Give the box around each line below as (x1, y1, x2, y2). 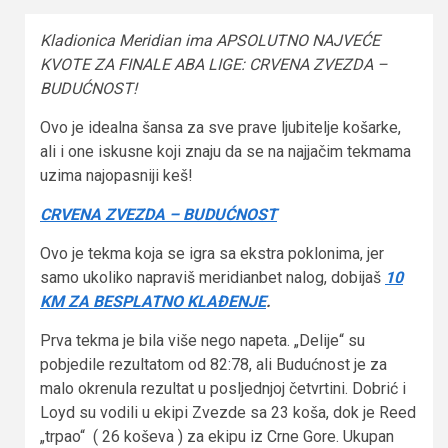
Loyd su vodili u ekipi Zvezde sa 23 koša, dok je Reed (40, 403, 416, 423)
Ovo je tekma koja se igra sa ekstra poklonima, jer (40, 244, 384, 264)
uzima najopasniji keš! (40, 166, 193, 186)
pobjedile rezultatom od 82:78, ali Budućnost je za (40, 355, 387, 375)
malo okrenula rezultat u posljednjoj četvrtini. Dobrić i (40, 379, 406, 399)
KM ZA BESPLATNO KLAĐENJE (40, 292, 266, 312)
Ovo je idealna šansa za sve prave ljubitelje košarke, (40, 118, 401, 138)
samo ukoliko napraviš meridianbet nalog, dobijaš (40, 268, 385, 288)
